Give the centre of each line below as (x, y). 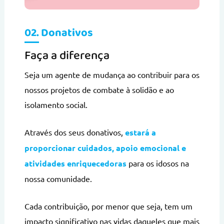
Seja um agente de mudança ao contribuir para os (112, 74)
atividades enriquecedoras (75, 163)
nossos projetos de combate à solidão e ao (99, 89)
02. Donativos (58, 33)
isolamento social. (56, 104)
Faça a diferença (67, 55)
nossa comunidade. (58, 178)
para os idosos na (157, 163)
